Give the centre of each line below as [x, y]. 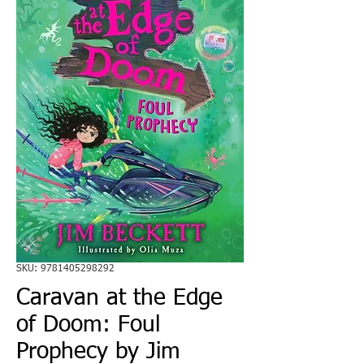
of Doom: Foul [88, 325]
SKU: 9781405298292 [65, 269]
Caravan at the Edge [119, 298]
